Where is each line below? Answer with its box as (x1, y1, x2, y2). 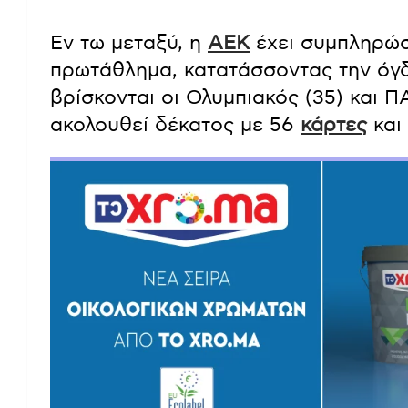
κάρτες (301, 114, 367, 135)
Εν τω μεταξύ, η (50, 32, 208, 53)
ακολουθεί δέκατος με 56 (50, 114, 301, 135)
